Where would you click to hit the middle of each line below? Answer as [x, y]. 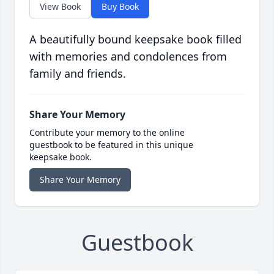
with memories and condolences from [128, 57]
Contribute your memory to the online [107, 133]
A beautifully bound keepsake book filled [135, 39]
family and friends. [78, 74]
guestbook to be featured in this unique [111, 145]
